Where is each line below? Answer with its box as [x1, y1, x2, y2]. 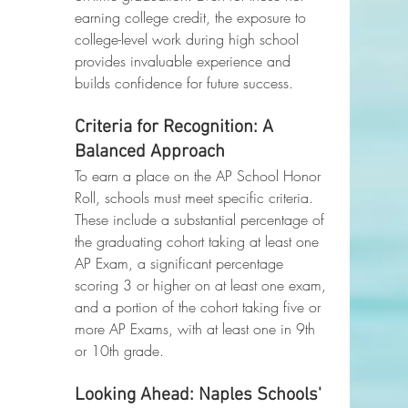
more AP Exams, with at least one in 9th [75, 319, 320, 339]
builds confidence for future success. [75, 73, 293, 93]
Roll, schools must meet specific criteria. [75, 188, 318, 208]
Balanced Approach [75, 141, 225, 163]
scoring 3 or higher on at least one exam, [75, 275, 331, 295]
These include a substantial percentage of [75, 209, 329, 229]
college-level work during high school [75, 29, 303, 49]
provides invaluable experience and [75, 51, 295, 71]
